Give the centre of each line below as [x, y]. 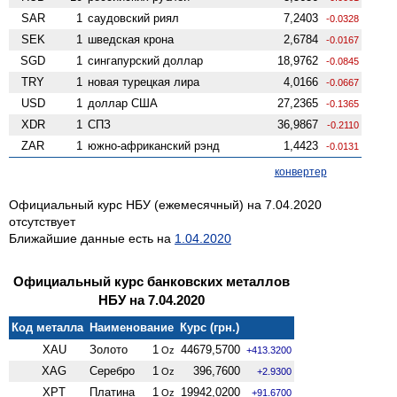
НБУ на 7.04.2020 [152, 300]
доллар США [123, 103]
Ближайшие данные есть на [92, 238]
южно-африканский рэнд [154, 145]
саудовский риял [134, 18]
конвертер [300, 171]
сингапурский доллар [146, 60]
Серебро [113, 370]
